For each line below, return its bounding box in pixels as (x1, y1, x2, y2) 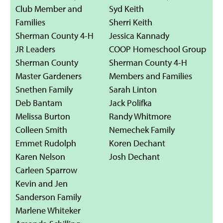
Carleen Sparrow (15, 164, 77, 176)
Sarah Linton (109, 84, 157, 95)
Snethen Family (15, 84, 73, 95)
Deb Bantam (15, 97, 62, 109)
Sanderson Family (15, 191, 81, 203)
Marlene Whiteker (15, 205, 81, 216)
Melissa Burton (15, 111, 70, 122)
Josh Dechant (109, 151, 160, 162)
